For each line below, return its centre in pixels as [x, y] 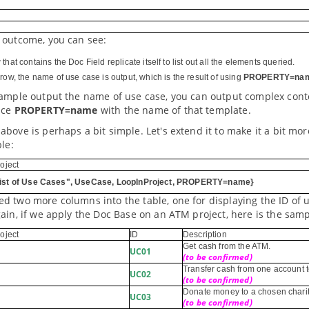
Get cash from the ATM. [227, 246]
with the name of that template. [174, 110]
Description [205, 235]
